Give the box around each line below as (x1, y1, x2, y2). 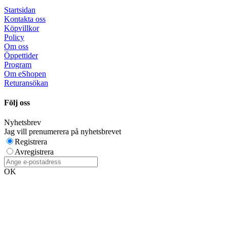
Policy (4, 32, 24, 42)
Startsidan (4, 5, 35, 14)
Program (4, 60, 31, 69)
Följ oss (4, 98, 30, 107)
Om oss (4, 42, 28, 51)
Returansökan (4, 78, 48, 87)
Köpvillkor (4, 23, 39, 32)
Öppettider (4, 51, 38, 60)
